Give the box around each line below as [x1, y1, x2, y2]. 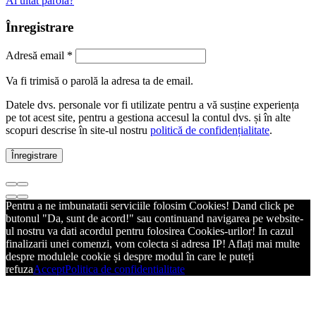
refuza [6, 263, 33, 276]
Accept [33, 263, 65, 276]
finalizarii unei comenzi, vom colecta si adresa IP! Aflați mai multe [6, 238, 300, 250]
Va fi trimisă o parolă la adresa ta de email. [6, 75, 193, 87]
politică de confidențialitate [150, 124, 269, 137]
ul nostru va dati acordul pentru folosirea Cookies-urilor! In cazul [6, 225, 293, 238]
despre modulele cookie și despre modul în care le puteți [6, 250, 254, 263]
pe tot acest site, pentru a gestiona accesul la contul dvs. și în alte [6, 111, 291, 124]
